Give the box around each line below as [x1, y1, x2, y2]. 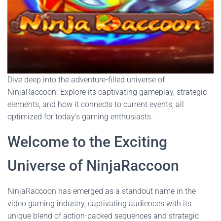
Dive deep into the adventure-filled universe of [7, 75, 165, 84]
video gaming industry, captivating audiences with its [7, 199, 191, 208]
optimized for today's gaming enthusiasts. [7, 112, 153, 121]
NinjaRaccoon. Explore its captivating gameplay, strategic [7, 87, 207, 97]
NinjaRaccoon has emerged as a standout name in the [7, 186, 196, 196]
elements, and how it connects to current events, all [7, 100, 184, 109]
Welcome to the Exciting [7, 133, 167, 150]
